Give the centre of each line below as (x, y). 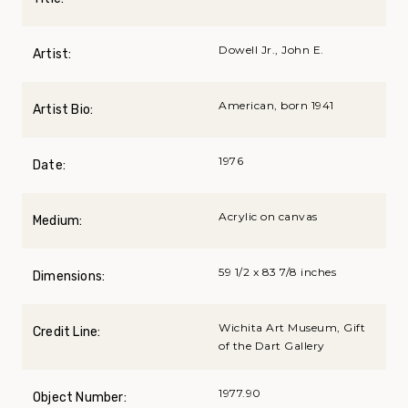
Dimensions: (69, 277)
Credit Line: (67, 332)
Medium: (58, 221)
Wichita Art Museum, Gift (292, 328)
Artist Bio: (63, 110)
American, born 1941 (276, 106)
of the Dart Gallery (272, 346)
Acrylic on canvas (268, 217)
